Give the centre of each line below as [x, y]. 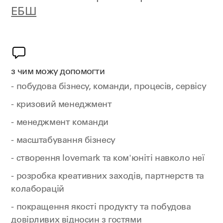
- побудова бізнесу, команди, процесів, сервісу [109, 87]
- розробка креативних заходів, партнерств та [108, 177]
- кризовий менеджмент [61, 105]
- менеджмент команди [60, 123]
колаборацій [38, 190]
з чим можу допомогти [58, 72]
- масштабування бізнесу [63, 141]
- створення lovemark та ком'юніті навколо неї [108, 159]
